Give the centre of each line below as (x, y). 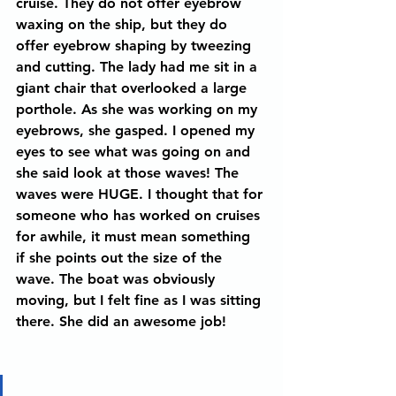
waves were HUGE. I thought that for (141, 194)
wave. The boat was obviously (118, 279)
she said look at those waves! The (129, 173)
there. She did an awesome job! (123, 321)
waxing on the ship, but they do (124, 24)
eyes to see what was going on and (135, 152)
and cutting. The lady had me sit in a (139, 67)
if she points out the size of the (121, 258)
